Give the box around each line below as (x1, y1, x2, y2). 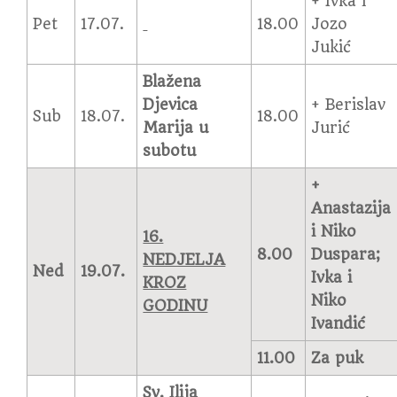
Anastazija (311, 199, 392, 217)
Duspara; (311, 245, 381, 263)
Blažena (143, 73, 202, 90)
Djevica (143, 96, 198, 113)
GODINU (143, 297, 208, 315)
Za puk (311, 349, 364, 367)
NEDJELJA (143, 251, 226, 269)
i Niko (311, 222, 357, 240)
